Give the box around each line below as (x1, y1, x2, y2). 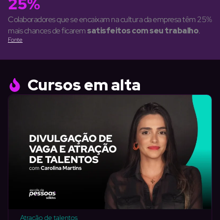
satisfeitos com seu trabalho (87, 26, 198, 36)
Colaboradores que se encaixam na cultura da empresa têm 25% (8, 14, 212, 25)
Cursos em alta (27, 74, 140, 96)
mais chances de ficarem (8, 26, 87, 36)
